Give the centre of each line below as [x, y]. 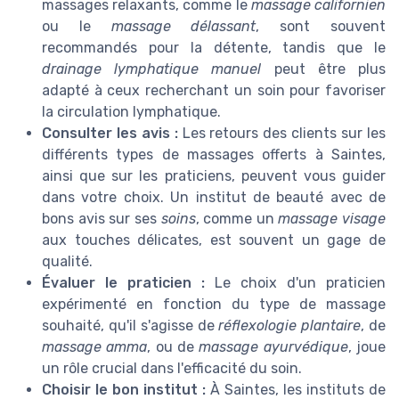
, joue [367, 347]
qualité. [67, 262]
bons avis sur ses [102, 219]
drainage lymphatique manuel [152, 69]
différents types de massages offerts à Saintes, [214, 155]
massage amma [95, 347]
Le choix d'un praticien [295, 283]
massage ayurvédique [273, 347]
